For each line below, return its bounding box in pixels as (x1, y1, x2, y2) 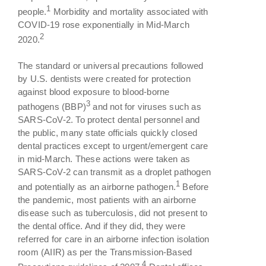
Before (180, 181, 209, 192)
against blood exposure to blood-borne (18, 86, 170, 97)
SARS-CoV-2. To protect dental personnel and (18, 114, 200, 125)
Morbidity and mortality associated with (50, 6, 208, 17)
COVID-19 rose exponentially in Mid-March (18, 19, 189, 30)
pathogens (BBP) (18, 101, 86, 112)
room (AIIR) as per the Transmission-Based (18, 246, 192, 257)
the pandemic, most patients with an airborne (18, 194, 196, 205)
